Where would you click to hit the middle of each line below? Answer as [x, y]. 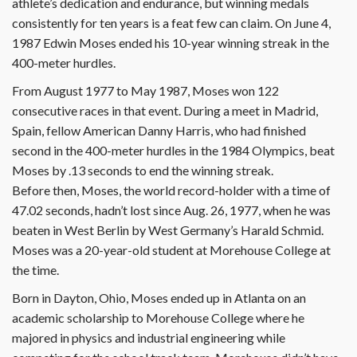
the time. [35, 270]
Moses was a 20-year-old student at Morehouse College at [171, 250]
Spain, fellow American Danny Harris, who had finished [159, 131]
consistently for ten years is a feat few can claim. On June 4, [171, 23]
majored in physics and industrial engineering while [149, 338]
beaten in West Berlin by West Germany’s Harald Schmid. [168, 230]
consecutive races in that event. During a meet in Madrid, [165, 111]
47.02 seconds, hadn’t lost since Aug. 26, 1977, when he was [171, 210]
